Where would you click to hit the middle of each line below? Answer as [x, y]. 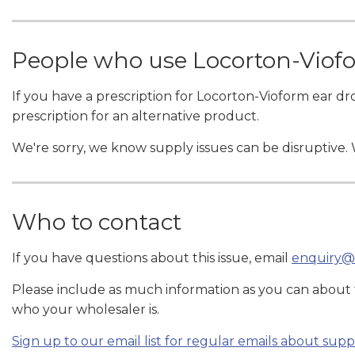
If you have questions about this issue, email [152, 258]
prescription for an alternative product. [137, 116]
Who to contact [97, 221]
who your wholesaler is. [86, 309]
